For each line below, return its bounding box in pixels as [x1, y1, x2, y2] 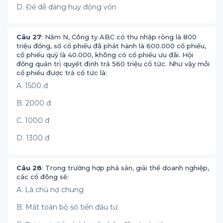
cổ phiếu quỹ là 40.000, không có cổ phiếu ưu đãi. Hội [16, 51, 193, 59]
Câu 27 [16, 33, 41, 41]
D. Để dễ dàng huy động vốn [16, 2, 118, 11]
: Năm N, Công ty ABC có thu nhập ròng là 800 [41, 33, 197, 41]
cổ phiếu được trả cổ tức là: [16, 69, 107, 77]
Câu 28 [16, 164, 42, 172]
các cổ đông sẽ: [16, 173, 69, 181]
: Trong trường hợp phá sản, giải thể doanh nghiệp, [42, 164, 209, 172]
